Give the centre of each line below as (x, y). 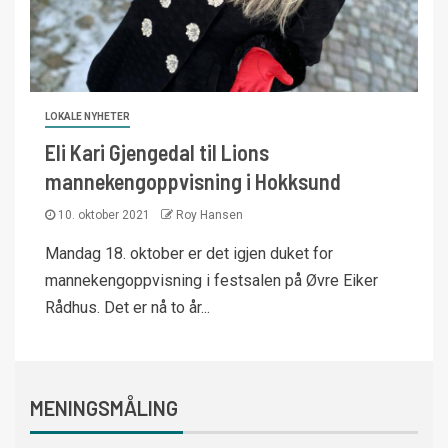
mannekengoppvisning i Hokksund (193, 181)
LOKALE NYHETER (87, 116)
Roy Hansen (209, 215)
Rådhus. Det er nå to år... (127, 307)
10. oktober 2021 (104, 215)
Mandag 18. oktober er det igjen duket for (189, 253)
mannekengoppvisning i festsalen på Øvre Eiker (211, 280)
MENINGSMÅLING (104, 408)
